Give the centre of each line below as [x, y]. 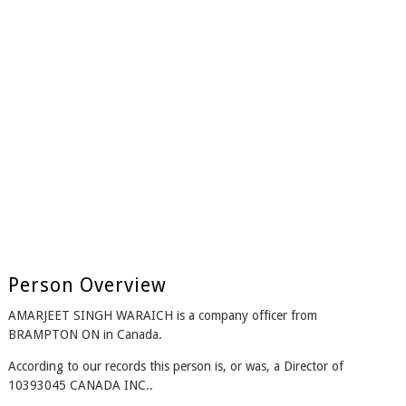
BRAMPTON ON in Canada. [85, 335]
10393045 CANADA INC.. [80, 386]
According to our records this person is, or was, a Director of [175, 367]
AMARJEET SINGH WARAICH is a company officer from [162, 316]
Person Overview [87, 285]
